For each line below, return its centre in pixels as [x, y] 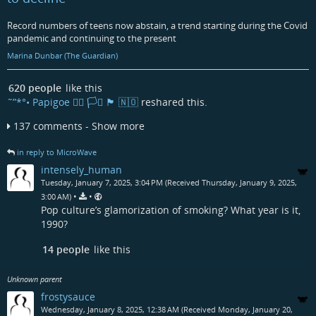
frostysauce [68, 297]
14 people [66, 250]
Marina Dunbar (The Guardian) [62, 55]
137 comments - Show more [79, 126]
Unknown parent [35, 279]
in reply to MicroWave [57, 152]
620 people [35, 88]
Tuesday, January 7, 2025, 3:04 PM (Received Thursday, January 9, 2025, [169, 182]
